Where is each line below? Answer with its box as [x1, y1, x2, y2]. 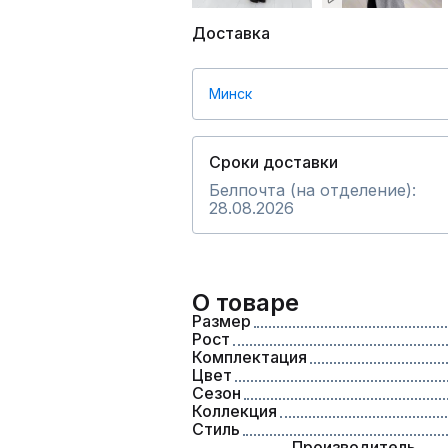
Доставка [192, 23, 270, 43]
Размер [192, 311, 251, 331]
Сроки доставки [209, 152, 338, 172]
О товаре [192, 288, 299, 317]
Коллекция [192, 401, 277, 421]
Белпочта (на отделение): [209, 180, 416, 200]
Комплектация [192, 347, 307, 367]
